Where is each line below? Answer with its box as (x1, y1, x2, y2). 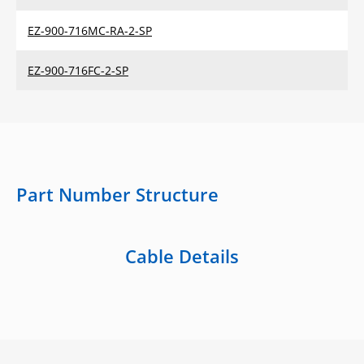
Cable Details (125, 243, 239, 268)
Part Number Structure (16, 181, 219, 206)
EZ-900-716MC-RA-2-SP (28, 22, 152, 38)
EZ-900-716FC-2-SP (28, 62, 128, 78)
